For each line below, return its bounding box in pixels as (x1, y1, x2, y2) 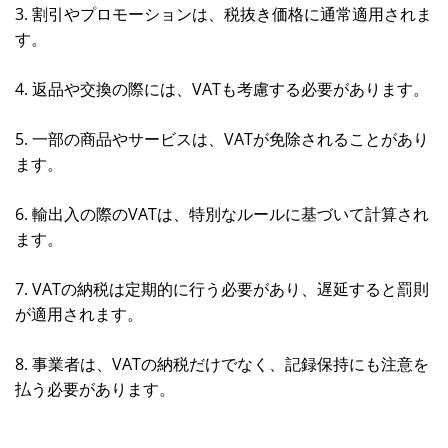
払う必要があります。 (15, 378, 175, 400)
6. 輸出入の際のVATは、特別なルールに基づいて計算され (15, 203, 429, 225)
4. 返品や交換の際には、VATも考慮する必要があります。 (15, 78, 429, 100)
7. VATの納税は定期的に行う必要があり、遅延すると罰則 (15, 278, 429, 300)
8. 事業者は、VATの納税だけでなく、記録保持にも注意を (15, 353, 429, 375)
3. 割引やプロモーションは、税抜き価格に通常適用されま (15, 3, 432, 25)
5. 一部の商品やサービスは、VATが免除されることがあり (15, 128, 429, 150)
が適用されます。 (15, 303, 143, 325)
